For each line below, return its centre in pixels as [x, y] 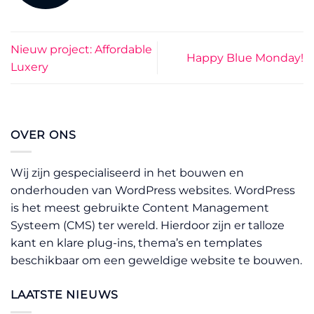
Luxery [29, 67]
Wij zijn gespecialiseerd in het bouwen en [127, 173]
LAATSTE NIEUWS [65, 295]
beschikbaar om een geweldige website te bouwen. [156, 261]
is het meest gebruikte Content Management [140, 208]
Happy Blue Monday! [245, 58]
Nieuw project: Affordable [81, 49]
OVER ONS [43, 135]
